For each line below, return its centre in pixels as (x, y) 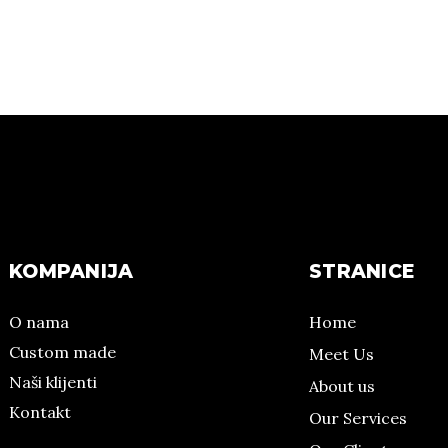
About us (342, 386)
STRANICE (362, 271)
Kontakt (40, 412)
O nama (39, 322)
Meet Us (341, 354)
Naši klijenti (53, 382)
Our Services (358, 418)
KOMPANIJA (71, 271)
